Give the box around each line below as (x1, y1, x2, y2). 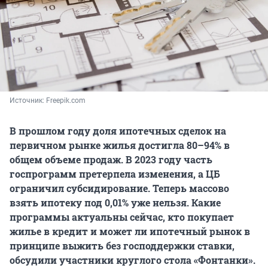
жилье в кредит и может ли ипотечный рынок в (10, 225, 250, 238)
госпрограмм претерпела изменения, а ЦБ (10, 167, 220, 181)
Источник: (10, 96, 46, 105)
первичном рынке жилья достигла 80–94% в (10, 139, 230, 152)
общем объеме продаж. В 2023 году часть (10, 153, 212, 166)
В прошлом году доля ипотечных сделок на (10, 124, 226, 138)
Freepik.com (46, 96, 86, 105)
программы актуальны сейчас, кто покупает (10, 211, 234, 224)
